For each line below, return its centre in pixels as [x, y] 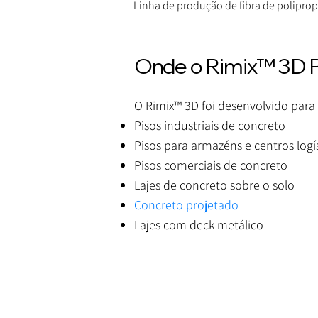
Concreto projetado [186, 205]
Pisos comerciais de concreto [210, 165]
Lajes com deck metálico [198, 225]
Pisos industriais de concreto [209, 126]
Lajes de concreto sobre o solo [214, 185]
